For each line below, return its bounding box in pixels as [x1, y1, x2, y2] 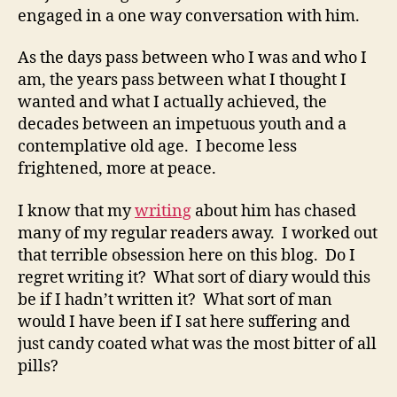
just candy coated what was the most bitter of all [18, 333, 377, 354]
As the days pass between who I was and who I [18, 48, 367, 69]
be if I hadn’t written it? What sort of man [18, 289, 332, 310]
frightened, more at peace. [18, 159, 216, 180]
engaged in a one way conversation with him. [18, 5, 360, 27]
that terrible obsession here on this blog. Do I [18, 245, 355, 266]
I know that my [18, 200, 135, 222]
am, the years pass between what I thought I [18, 70, 346, 91]
